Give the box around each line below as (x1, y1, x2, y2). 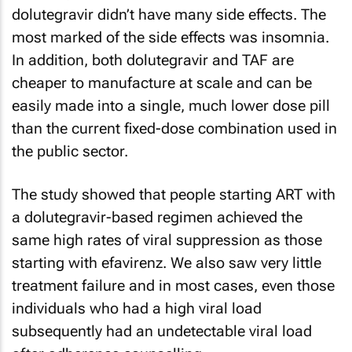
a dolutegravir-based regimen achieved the (12, 207, 302, 226)
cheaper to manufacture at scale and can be (12, 74, 312, 92)
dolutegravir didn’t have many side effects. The (12, 5, 326, 24)
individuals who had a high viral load (12, 299, 262, 317)
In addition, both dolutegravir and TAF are (12, 51, 294, 69)
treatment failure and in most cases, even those (12, 276, 335, 295)
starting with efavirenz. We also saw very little (12, 253, 321, 272)
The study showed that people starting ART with (12, 185, 335, 203)
